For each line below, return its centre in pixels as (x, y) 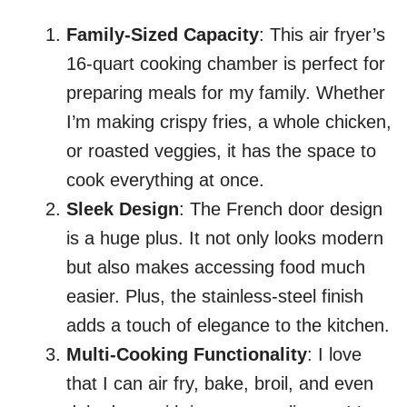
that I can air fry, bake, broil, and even (220, 384)
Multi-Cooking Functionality (187, 355)
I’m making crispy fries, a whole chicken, (229, 122)
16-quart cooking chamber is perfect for (226, 64)
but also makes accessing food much (216, 268)
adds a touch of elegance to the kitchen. (228, 326)
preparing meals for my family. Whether (226, 93)
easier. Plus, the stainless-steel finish (215, 297)
